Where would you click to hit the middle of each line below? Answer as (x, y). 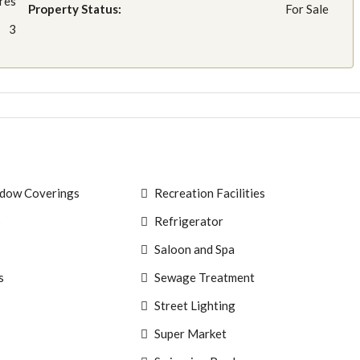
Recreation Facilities (210, 192)
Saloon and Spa (194, 249)
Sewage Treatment (205, 277)
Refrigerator (189, 221)
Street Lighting (195, 305)
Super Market (190, 333)
